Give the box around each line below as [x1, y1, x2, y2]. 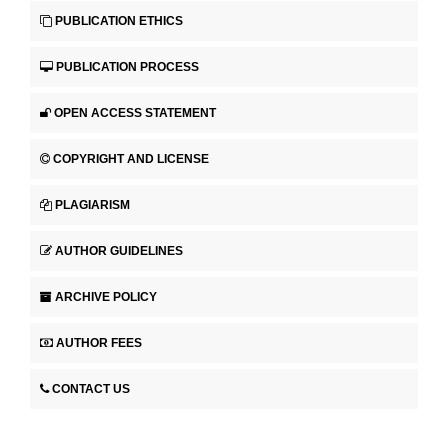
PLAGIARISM [55, 197, 130, 212]
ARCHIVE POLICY [55, 289, 157, 304]
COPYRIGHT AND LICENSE [53, 151, 209, 166]
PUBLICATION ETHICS [55, 14, 183, 29]
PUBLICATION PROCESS [56, 60, 199, 75]
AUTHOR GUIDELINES [55, 243, 183, 258]
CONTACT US [52, 381, 130, 396]
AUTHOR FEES [56, 335, 142, 350]
